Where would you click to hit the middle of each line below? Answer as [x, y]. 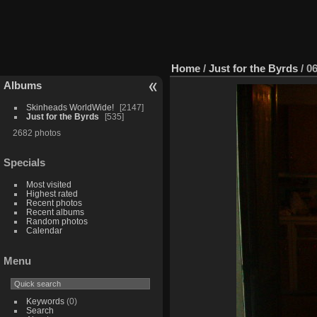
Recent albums [55, 212]
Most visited [48, 185]
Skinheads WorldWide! [70, 107]
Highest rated [52, 194]
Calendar [44, 231]
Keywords [45, 301]
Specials [24, 163]
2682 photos [36, 132]
